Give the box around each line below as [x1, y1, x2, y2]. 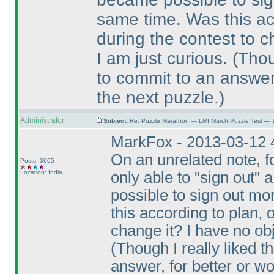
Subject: [103, 117, 130, 124]
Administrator [20, 116, 64, 125]
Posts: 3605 [20, 157, 54, 164]
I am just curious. [96, 49, 232, 68]
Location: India [20, 169, 62, 176]
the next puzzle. [96, 88, 219, 107]
